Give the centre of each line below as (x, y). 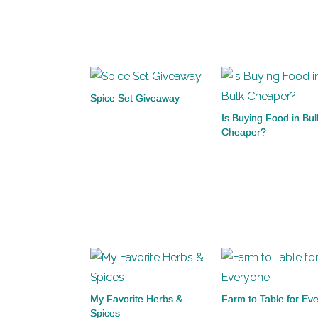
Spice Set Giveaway (135, 98)
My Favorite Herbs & (136, 299)
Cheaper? (244, 132)
